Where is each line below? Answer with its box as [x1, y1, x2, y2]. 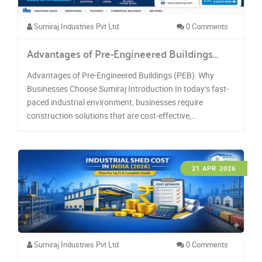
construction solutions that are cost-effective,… [27, 110, 196, 121]
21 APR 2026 [191, 164, 236, 173]
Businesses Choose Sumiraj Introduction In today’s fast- [27, 83, 229, 94]
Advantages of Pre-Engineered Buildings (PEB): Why [27, 70, 214, 81]
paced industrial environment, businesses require [27, 96, 203, 108]
